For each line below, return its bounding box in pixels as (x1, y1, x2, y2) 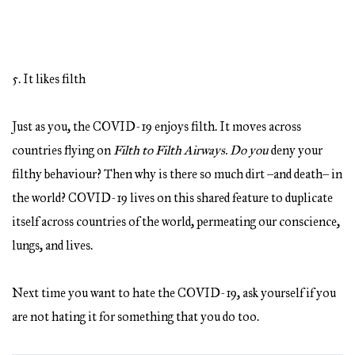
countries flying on (12, 142, 113, 158)
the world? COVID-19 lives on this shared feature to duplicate (12, 189, 333, 205)
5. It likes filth (12, 71, 86, 86)
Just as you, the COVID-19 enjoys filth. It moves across (12, 118, 301, 134)
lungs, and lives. (12, 237, 93, 253)
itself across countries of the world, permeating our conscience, (12, 213, 340, 229)
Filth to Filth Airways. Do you (113, 142, 269, 158)
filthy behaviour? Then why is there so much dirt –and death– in (12, 166, 342, 181)
